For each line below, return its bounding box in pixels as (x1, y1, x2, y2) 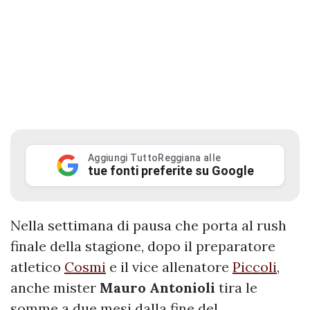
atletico (10, 258, 64, 276)
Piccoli (232, 258, 277, 276)
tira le (215, 279, 257, 297)
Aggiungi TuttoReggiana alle (88, 152, 221, 164)
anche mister (10, 279, 100, 297)
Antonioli (149, 279, 215, 297)
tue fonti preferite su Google (88, 163, 254, 179)
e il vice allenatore (106, 258, 232, 276)
